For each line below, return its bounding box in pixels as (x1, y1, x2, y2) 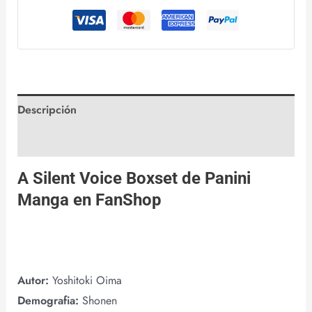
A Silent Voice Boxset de (17, 169, 205, 189)
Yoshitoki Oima (52, 272, 122, 289)
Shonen (81, 292, 117, 309)
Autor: (17, 272, 52, 289)
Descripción (17, 102, 77, 118)
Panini (204, 169, 251, 189)
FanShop (95, 190, 162, 210)
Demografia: (17, 292, 82, 309)
